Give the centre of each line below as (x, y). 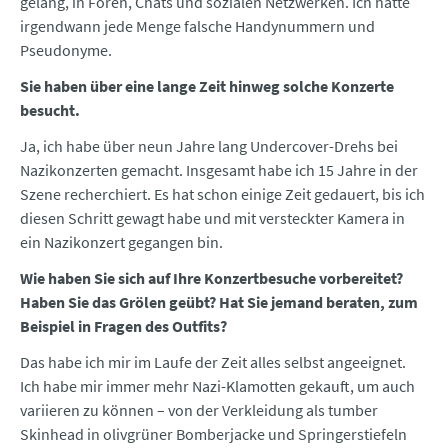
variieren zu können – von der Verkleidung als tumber (199, 410)
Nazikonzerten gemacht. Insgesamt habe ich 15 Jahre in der (219, 170)
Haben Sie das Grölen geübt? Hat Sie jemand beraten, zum (219, 302)
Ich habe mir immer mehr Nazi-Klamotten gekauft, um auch (217, 386)
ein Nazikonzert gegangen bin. (121, 242)
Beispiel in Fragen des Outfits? (123, 326)
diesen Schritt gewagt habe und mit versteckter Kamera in (212, 218)
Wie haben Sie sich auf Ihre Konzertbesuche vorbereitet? (211, 278)
